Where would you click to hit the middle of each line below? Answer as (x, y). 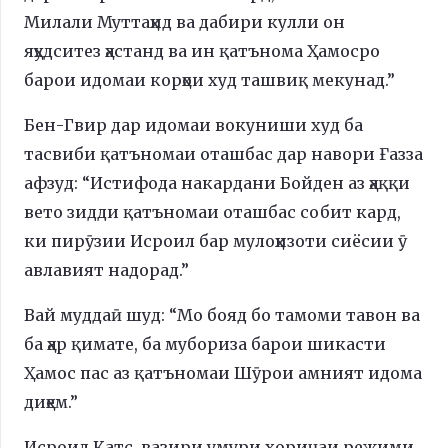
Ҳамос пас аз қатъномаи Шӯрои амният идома (223, 372)
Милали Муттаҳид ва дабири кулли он (184, 21)
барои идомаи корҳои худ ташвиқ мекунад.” (209, 79)
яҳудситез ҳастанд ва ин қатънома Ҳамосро (202, 50)
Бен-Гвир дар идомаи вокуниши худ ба (193, 124)
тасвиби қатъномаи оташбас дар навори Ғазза (223, 153)
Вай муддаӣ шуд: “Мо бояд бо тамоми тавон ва (222, 314)
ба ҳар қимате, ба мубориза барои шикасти (205, 343)
